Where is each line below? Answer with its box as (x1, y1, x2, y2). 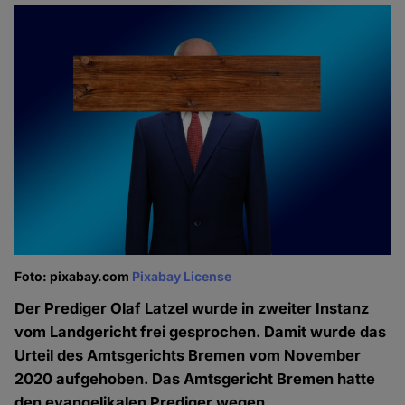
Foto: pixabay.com (14, 268, 133, 285)
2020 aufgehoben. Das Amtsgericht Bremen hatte (14, 370, 376, 389)
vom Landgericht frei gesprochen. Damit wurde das (14, 323, 387, 342)
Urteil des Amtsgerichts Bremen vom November (14, 346, 362, 365)
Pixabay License (132, 268, 232, 285)
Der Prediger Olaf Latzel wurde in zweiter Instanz (14, 299, 370, 318)
